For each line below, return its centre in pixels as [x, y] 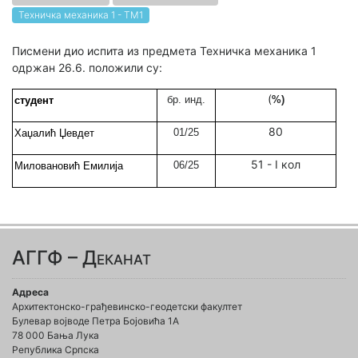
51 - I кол [276, 164]
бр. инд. [186, 99]
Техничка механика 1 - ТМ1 [81, 15]
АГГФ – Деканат [82, 258]
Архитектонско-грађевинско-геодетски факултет [127, 306]
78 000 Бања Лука [56, 335]
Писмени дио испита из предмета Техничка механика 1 [164, 51]
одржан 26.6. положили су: [89, 68]
